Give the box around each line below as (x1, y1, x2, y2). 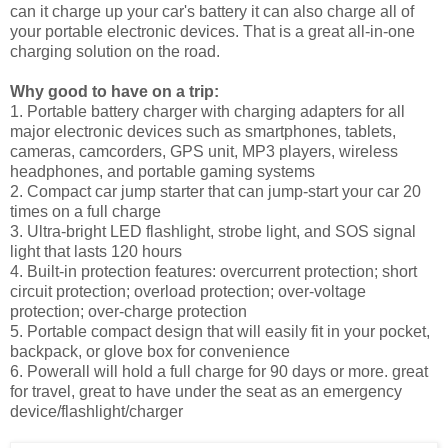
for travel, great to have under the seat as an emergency (10, 382, 402, 400)
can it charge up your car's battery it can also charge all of (10, 2, 414, 20)
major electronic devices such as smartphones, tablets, (10, 122, 396, 140)
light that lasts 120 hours (10, 242, 182, 260)
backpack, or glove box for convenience (10, 342, 290, 360)
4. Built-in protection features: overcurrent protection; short (10, 262, 417, 280)
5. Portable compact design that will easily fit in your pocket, (10, 322, 430, 340)
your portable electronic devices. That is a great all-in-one (10, 22, 415, 40)
